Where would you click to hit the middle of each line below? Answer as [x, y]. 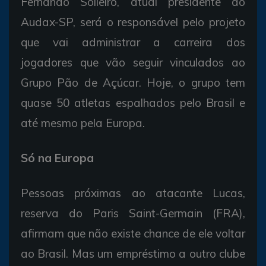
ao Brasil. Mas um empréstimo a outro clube [133, 253]
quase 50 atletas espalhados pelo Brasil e [133, 102]
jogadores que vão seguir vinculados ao [133, 62]
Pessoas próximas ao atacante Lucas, [133, 193]
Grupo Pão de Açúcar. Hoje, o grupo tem [133, 82]
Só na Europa [57, 158]
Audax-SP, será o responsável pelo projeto [133, 22]
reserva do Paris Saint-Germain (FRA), [133, 213]
